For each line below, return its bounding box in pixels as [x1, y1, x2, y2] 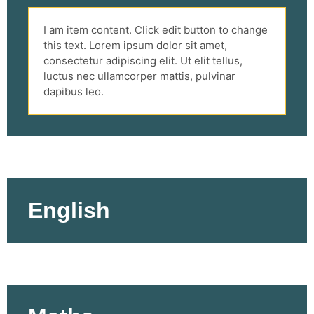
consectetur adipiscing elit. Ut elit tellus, [43, 53, 243, 67]
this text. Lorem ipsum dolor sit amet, [43, 38, 227, 52]
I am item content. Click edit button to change [43, 22, 268, 36]
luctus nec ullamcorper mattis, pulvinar [43, 69, 235, 83]
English [28, 197, 110, 223]
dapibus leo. [43, 84, 104, 98]
